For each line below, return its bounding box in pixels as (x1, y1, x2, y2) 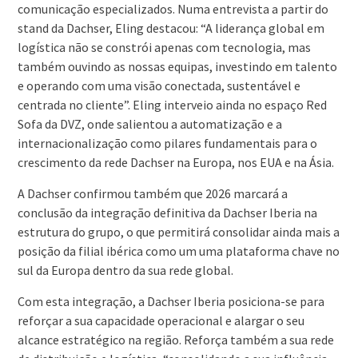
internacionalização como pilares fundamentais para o (17, 135, 317, 152)
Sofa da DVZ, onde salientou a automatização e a (17, 116, 282, 133)
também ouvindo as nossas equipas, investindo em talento (17, 58, 337, 75)
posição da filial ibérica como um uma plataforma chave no (17, 243, 340, 260)
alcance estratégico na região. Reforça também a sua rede (17, 332, 334, 348)
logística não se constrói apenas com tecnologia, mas (17, 39, 311, 56)
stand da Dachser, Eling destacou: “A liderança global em (17, 20, 324, 37)
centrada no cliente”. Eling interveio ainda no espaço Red (17, 97, 327, 113)
